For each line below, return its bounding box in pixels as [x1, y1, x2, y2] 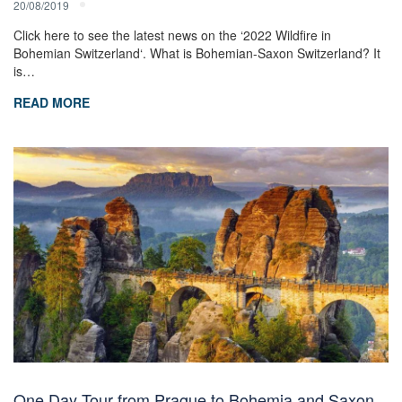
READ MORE [13, 92, 90, 111]
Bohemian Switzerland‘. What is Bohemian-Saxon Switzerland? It [13, 43, 380, 62]
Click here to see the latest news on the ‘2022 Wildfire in [13, 25, 331, 44]
